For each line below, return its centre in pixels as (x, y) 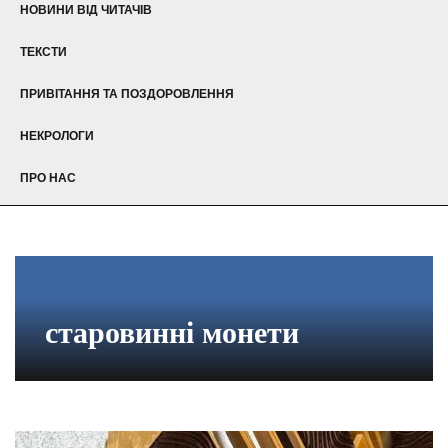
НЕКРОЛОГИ (57, 135)
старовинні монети (172, 332)
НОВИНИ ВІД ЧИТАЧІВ (86, 9)
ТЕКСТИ (43, 51)
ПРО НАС (48, 177)
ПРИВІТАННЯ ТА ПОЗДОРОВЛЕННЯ (127, 93)
